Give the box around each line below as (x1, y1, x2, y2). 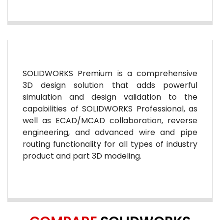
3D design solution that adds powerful (23, 80, 197, 91)
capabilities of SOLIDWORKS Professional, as (23, 103, 197, 114)
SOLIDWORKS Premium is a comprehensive (23, 68, 197, 79)
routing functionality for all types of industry (23, 138, 197, 150)
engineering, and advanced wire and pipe (23, 127, 197, 138)
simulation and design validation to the (23, 91, 197, 103)
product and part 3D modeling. (23, 150, 141, 162)
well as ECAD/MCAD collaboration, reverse (23, 115, 197, 126)
